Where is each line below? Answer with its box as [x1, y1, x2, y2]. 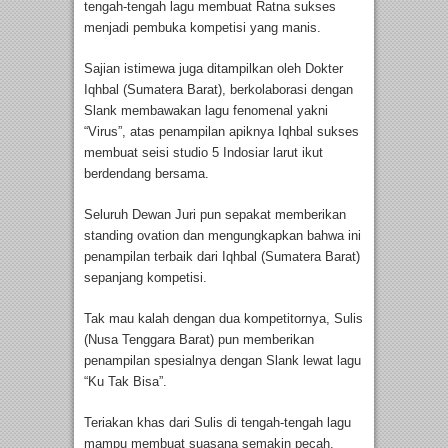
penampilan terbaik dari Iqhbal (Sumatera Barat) [84, 248, 360, 264]
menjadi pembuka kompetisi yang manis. [84, 19, 321, 35]
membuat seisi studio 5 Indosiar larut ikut [84, 144, 323, 160]
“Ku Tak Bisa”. [84, 373, 171, 389]
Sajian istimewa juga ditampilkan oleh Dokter [84, 60, 343, 76]
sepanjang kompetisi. [84, 269, 207, 285]
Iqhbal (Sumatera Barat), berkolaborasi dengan [84, 81, 353, 97]
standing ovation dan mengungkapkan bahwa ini [84, 227, 361, 243]
